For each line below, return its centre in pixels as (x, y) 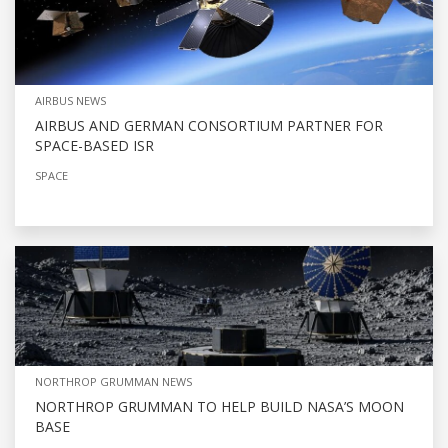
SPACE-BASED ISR (94, 146)
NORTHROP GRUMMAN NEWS (113, 382)
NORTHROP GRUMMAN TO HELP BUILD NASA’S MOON (219, 407)
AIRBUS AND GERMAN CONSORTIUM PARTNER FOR (209, 126)
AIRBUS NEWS (70, 101)
